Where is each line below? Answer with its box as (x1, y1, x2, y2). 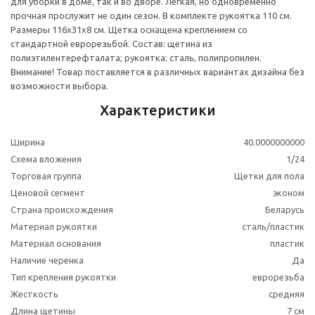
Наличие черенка (11, 255, 84, 266)
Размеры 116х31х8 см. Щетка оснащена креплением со (11, 25, 247, 35)
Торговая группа (11, 171, 82, 181)
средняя (269, 289, 304, 300)
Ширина (11, 137, 45, 148)
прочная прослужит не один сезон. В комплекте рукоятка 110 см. (11, 11, 292, 21)
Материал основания (11, 238, 101, 249)
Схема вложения (11, 154, 82, 165)
